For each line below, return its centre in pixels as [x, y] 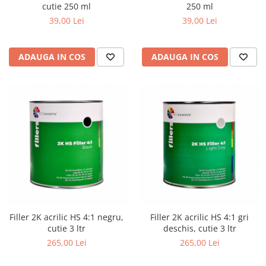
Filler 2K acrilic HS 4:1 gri [199, 217]
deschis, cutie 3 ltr [199, 228]
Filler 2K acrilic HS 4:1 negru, [66, 217]
